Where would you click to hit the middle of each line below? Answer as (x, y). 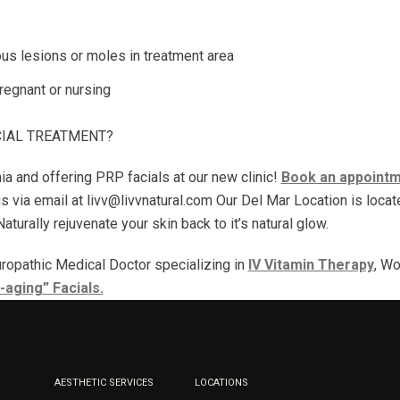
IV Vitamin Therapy (311, 265)
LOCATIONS (222, 383)
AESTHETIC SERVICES (104, 383)
